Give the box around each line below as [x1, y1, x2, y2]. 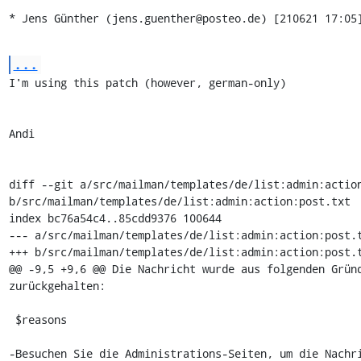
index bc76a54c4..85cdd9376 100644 [8, 210, 222, 226]
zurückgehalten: [8, 278, 106, 293]
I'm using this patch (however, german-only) [8, 75, 286, 90]
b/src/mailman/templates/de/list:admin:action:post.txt [8, 193, 351, 209]
